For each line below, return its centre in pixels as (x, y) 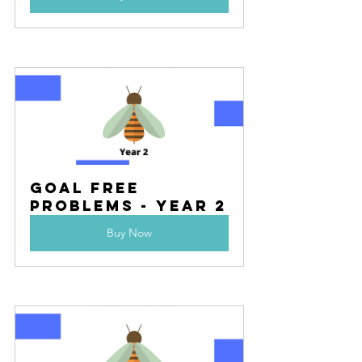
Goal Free (88, 188)
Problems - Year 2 (128, 206)
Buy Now (129, 233)
